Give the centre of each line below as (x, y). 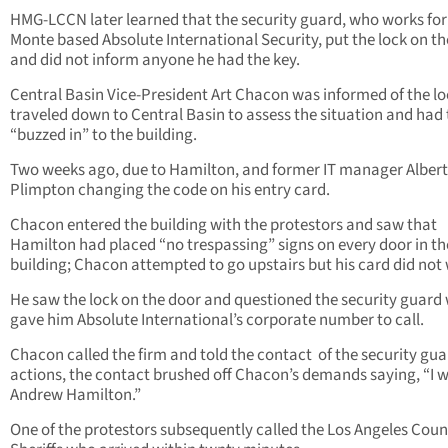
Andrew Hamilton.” (75, 395)
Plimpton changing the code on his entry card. (170, 190)
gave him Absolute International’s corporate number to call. (217, 320)
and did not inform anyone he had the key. (155, 60)
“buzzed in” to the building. (103, 135)
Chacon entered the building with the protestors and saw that (223, 225)
